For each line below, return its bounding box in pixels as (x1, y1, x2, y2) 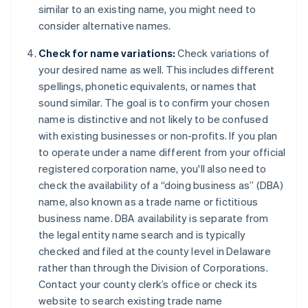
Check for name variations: (38, 46, 176, 60)
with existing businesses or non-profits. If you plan (38, 129, 278, 143)
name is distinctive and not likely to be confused (38, 112, 268, 126)
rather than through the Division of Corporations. (38, 261, 268, 275)
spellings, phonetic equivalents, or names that (38, 79, 257, 93)
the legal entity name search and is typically (38, 228, 246, 242)
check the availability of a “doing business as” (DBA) (38, 178, 284, 192)
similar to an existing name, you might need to (38, 2, 256, 16)
